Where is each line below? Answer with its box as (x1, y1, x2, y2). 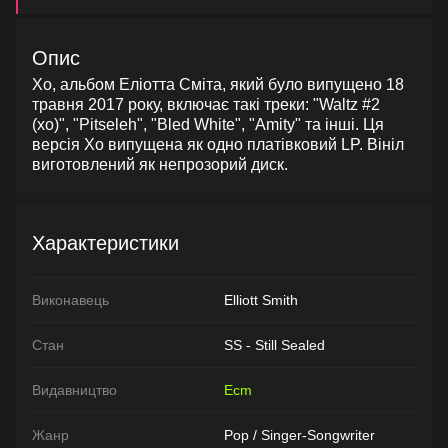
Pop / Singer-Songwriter (224, 426, 375, 443)
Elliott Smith (224, 291, 298, 308)
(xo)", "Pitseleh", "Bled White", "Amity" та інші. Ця (32, 116, 384, 133)
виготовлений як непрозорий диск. (32, 156, 288, 173)
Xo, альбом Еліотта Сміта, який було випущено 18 (32, 76, 404, 93)
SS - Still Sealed (224, 336, 325, 353)
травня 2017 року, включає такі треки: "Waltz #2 (32, 96, 380, 113)
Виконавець (32, 291, 109, 308)
